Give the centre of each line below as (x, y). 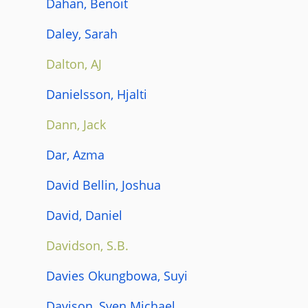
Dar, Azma (75, 154)
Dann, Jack (76, 124)
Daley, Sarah (82, 33)
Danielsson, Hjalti (97, 94)
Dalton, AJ (74, 64)
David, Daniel (84, 215)
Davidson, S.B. (87, 245)
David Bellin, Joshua (103, 185)
